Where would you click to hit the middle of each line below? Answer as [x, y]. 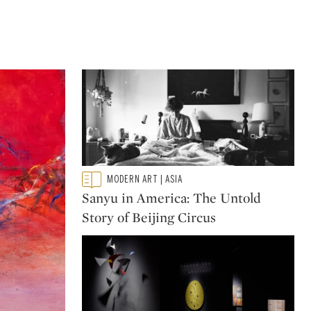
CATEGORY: [104, 185]
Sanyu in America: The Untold [171, 197]
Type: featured [116, 178]
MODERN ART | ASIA [145, 180]
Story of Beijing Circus [149, 217]
